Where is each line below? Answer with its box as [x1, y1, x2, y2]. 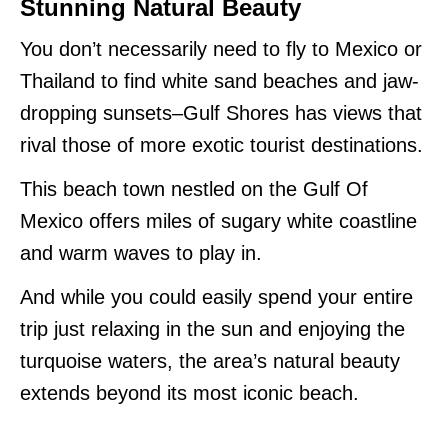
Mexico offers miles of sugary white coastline [20, 209, 417, 232]
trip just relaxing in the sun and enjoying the [20, 317, 405, 340]
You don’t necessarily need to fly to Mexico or [20, 37, 422, 60]
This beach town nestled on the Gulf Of [20, 177, 368, 200]
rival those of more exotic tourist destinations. [20, 133, 423, 156]
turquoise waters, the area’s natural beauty [20, 349, 400, 372]
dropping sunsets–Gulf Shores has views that [20, 101, 422, 124]
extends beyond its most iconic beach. [20, 381, 359, 404]
